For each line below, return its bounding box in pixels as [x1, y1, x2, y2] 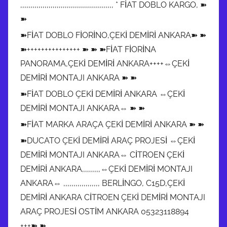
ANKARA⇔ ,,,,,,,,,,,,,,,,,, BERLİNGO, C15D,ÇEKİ [20, 178, 185, 188]
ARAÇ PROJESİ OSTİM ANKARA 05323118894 [20, 206, 189, 216]
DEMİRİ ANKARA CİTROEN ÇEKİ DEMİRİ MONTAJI [20, 192, 205, 202]
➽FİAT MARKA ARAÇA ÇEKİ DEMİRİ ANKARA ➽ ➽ [20, 119, 204, 129]
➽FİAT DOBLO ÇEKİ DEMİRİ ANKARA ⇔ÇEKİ [20, 89, 185, 99]
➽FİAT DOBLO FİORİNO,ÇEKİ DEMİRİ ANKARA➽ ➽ [20, 30, 206, 40]
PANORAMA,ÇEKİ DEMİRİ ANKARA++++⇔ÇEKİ [20, 58, 190, 68]
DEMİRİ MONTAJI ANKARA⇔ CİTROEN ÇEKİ [20, 149, 184, 160]
